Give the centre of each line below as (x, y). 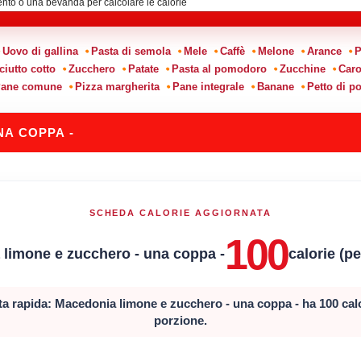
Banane (275, 86)
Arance (324, 51)
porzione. (180, 320)
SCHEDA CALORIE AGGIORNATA (180, 212)
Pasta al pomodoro (219, 68)
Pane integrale (208, 86)
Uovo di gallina (40, 51)
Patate (143, 68)
